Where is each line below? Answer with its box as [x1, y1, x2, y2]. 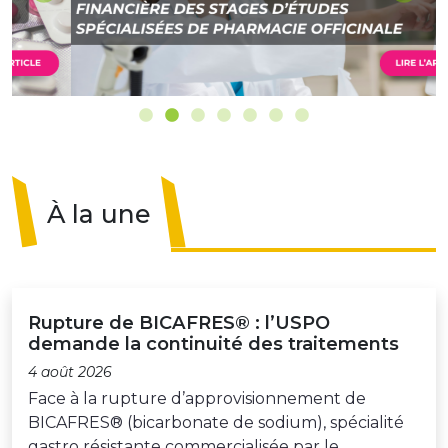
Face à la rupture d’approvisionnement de [28, 388, 366, 408]
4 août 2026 [28, 362, 112, 381]
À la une [46, 199, 151, 230]
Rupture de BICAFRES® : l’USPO [28, 310, 330, 334]
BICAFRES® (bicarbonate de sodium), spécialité [28, 412, 404, 432]
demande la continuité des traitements [28, 331, 399, 355]
